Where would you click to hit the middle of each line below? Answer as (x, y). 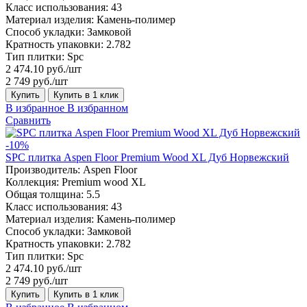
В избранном (98, 108)
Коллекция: (32, 182)
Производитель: (43, 169)
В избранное (35, 108)
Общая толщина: (45, 194)
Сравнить (28, 120)
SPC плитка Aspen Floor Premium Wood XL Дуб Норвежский (147, 157)
